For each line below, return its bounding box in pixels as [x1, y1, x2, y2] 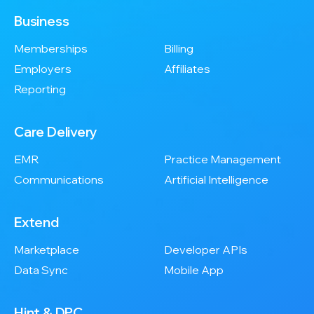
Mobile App [164, 262, 224, 277]
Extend [14, 213, 59, 231]
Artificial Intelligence [164, 172, 268, 186]
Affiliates [164, 61, 210, 76]
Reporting [14, 81, 66, 96]
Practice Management [164, 151, 281, 166]
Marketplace [14, 242, 79, 257]
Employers [14, 61, 71, 76]
